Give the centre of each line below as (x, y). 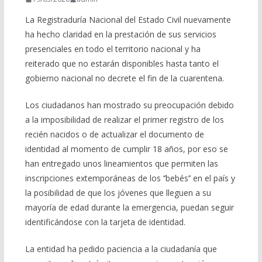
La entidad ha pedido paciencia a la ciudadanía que (121, 249)
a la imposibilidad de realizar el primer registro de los (124, 120)
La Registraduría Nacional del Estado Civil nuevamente (128, 20)
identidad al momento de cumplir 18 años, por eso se (126, 149)
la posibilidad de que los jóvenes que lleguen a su (118, 193)
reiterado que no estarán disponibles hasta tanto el (122, 64)
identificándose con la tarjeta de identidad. (105, 222)
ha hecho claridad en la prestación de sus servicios (120, 35)
